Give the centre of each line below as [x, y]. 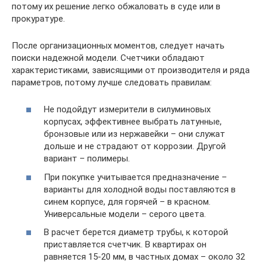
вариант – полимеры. [87, 158]
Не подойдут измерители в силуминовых [127, 109]
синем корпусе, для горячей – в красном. [127, 201]
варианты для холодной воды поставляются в [140, 189]
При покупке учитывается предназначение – [135, 177]
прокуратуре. [38, 18]
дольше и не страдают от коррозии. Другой [135, 146]
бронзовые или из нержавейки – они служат [135, 134]
